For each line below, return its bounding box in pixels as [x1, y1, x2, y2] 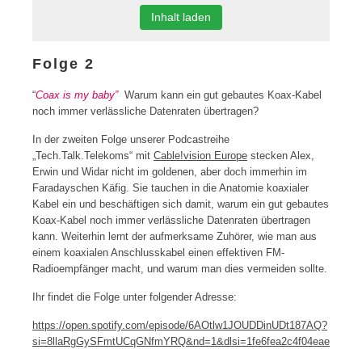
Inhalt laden [151, 11, 211, 23]
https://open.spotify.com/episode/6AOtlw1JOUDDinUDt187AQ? [32, 319, 327, 331]
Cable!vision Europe [154, 149, 247, 162]
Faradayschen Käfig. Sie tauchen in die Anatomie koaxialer [32, 182, 309, 194]
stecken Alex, [247, 149, 314, 162]
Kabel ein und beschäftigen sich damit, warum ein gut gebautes [32, 198, 329, 210]
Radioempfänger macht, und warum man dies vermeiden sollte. [32, 263, 327, 275]
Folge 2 [32, 56, 95, 72]
